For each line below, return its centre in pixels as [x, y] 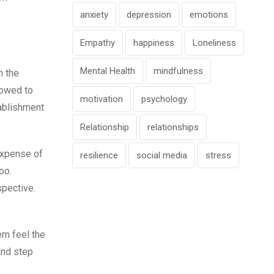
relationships [173, 127]
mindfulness [178, 71]
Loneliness [214, 43]
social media [162, 155]
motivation [102, 99]
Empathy [98, 43]
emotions [209, 14]
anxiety [94, 14]
